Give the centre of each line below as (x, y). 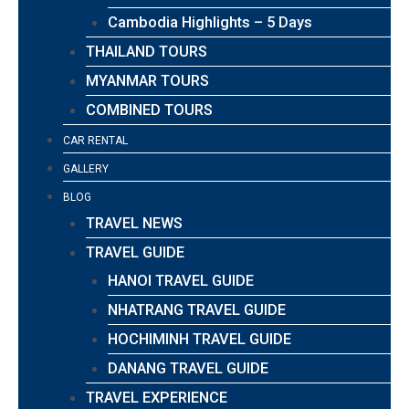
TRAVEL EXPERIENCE (156, 397)
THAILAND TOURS (146, 51)
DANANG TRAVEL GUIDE (189, 368)
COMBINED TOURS (149, 110)
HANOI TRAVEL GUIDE (181, 280)
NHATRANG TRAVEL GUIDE (197, 309)
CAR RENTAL (96, 140)
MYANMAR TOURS (147, 80)
